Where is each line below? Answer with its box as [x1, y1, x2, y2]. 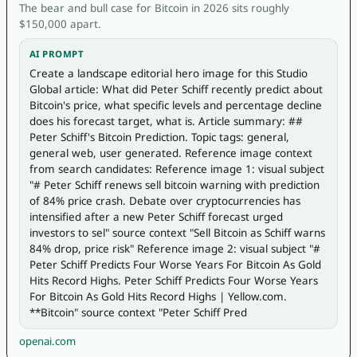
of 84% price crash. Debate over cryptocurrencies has [29, 193, 300, 208]
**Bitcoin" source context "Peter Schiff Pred [29, 304, 247, 320]
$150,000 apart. [19, 16, 102, 31]
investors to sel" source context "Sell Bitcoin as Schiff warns [29, 225, 325, 240]
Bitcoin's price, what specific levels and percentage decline [29, 97, 322, 112]
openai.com [19, 334, 76, 349]
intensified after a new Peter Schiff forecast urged [29, 209, 283, 224]
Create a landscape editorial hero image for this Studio [29, 65, 308, 80]
